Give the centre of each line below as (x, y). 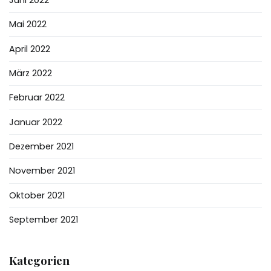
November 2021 (42, 171)
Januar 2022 (36, 122)
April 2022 (30, 49)
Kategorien (39, 261)
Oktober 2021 (37, 195)
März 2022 (31, 73)
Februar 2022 (37, 98)
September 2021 (44, 220)
